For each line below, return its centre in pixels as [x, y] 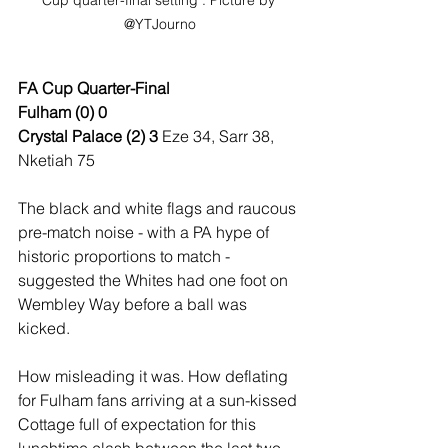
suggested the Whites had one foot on [155, 280]
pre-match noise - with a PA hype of [145, 232]
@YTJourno [160, 24]
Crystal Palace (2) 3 [90, 136]
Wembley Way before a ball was [134, 304]
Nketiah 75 [56, 160]
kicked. [46, 328]
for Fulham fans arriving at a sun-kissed [159, 400]
